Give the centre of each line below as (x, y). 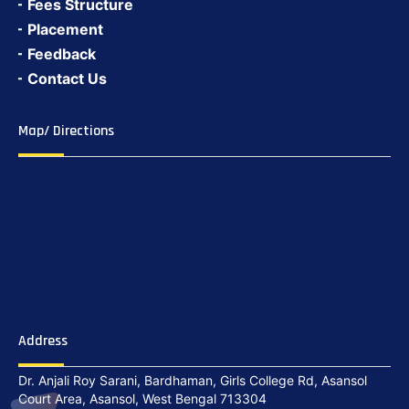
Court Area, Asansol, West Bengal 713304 (142, 399)
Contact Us (67, 79)
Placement (65, 30)
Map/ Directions (66, 131)
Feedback (62, 54)
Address (43, 341)
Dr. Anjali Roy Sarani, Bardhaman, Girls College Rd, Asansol (193, 381)
